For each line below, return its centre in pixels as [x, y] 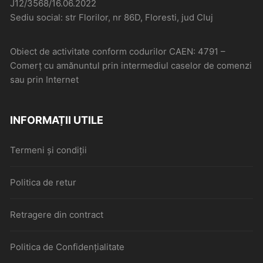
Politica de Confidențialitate [68, 247]
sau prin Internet [45, 79]
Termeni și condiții [49, 150]
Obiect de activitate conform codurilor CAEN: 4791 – [118, 51]
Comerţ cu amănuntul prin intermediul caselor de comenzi [131, 65]
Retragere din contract [57, 214]
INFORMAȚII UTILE [57, 120]
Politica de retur [43, 182]
